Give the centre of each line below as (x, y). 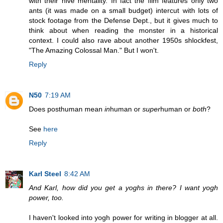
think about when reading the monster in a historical (123, 31)
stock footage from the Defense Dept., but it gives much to (123, 21)
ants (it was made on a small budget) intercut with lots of (123, 11)
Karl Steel (45, 174)
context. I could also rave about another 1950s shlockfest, (123, 41)
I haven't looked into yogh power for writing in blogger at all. (123, 218)
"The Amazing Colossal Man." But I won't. (94, 51)
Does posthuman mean (67, 109)
